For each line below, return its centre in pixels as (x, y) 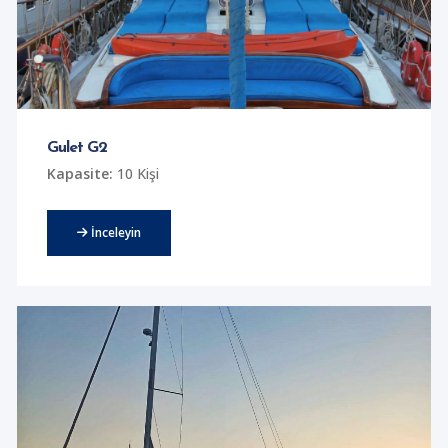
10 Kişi (135, 173)
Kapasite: (79, 173)
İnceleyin (114, 232)
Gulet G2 (76, 148)
